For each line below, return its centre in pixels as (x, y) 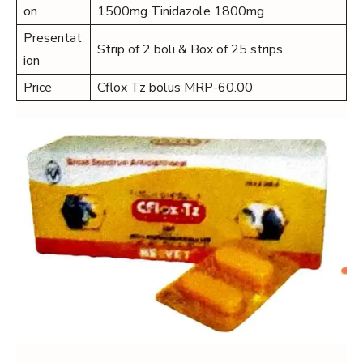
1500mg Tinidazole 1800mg (181, 11)
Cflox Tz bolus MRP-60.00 (175, 88)
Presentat (53, 38)
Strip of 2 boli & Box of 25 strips (190, 49)
